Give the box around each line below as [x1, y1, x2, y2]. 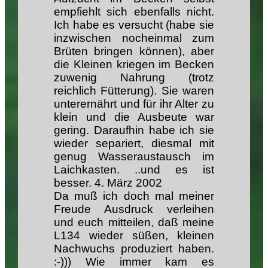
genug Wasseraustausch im [54, 150, 214, 163]
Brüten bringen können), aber [54, 44, 214, 57]
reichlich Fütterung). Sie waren [54, 84, 214, 97]
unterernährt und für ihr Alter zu [54, 97, 214, 110]
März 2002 [104, 176, 163, 189]
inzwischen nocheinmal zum [54, 31, 214, 44]
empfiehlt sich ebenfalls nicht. [54, 5, 214, 18]
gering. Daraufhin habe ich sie [54, 123, 214, 136]
